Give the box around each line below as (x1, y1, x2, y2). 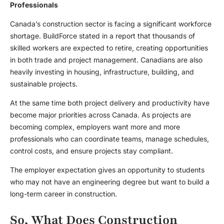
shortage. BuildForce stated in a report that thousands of (10, 31, 195, 40)
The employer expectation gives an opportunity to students (10, 165, 204, 174)
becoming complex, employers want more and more (10, 122, 180, 131)
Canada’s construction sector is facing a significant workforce (10, 19, 211, 28)
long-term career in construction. (10, 189, 119, 198)
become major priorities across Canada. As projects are (10, 110, 191, 119)
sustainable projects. (10, 79, 79, 88)
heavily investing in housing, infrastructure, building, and (10, 67, 194, 76)
